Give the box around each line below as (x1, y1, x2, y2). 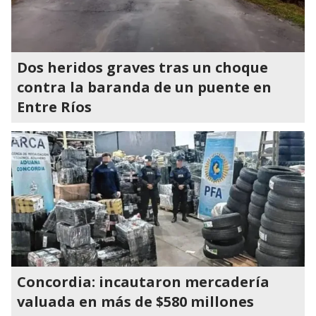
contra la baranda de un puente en (17, 78, 272, 97)
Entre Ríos (17, 97, 92, 116)
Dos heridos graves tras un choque (17, 58, 268, 77)
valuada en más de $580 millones (17, 292, 254, 311)
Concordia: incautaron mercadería (17, 272, 269, 291)
